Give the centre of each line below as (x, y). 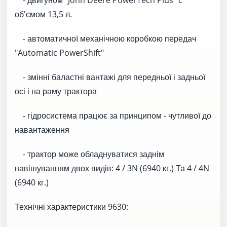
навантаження (42, 129)
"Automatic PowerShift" (59, 52)
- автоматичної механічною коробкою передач (105, 38)
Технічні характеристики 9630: (71, 206)
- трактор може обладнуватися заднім (89, 154)
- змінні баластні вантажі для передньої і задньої (110, 77)
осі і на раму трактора (56, 91)
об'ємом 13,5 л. (43, 14)
